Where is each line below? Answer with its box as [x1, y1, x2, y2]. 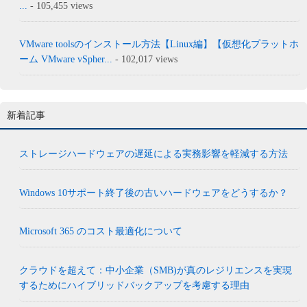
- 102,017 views [112, 54, 178, 65]
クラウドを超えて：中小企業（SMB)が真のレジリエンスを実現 [19, 265, 293, 275]
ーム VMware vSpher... [19, 54, 113, 65]
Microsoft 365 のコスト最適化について [19, 226, 183, 237]
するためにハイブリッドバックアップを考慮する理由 [19, 280, 250, 291]
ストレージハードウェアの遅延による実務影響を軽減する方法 [19, 149, 288, 160]
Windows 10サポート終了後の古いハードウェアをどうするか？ [19, 187, 288, 198]
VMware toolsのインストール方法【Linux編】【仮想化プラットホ [19, 39, 299, 50]
